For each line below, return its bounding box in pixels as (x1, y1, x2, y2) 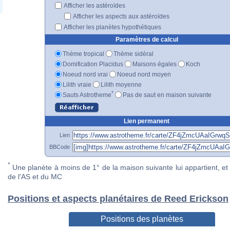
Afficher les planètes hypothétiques (63, 23, 161, 31)
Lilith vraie (63, 81, 91, 88)
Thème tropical (63, 50, 104, 57)
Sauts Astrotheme (63, 91, 111, 99)
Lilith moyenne (101, 81, 142, 88)
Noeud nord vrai (63, 70, 108, 78)
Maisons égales (132, 60, 177, 68)
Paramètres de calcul (115, 35, 178, 43)
